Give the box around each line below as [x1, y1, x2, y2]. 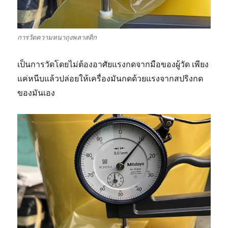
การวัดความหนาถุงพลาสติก [17, 33, 97, 42]
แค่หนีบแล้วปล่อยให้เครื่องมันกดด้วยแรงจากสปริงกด [17, 73, 204, 83]
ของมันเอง [17, 87, 55, 98]
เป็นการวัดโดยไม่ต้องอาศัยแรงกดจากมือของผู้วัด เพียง [17, 59, 209, 69]
